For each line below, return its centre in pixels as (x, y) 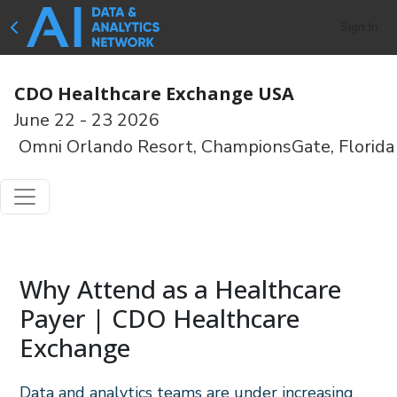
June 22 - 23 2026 (89, 120)
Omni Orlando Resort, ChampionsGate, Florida (204, 147)
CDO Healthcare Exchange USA (154, 93)
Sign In (359, 27)
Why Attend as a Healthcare (181, 289)
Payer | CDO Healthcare (160, 318)
